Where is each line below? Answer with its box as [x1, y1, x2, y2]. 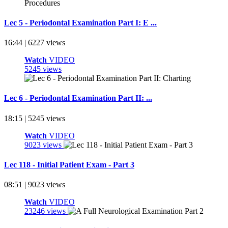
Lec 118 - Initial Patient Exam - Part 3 [4, 160, 134, 169]
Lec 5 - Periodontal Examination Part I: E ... [4, 18, 157, 27]
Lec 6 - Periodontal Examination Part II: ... [4, 94, 152, 103]
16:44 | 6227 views [4, 38, 65, 47]
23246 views [24, 207, 68, 216]
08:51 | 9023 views [4, 180, 65, 189]
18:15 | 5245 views [4, 113, 65, 123]
